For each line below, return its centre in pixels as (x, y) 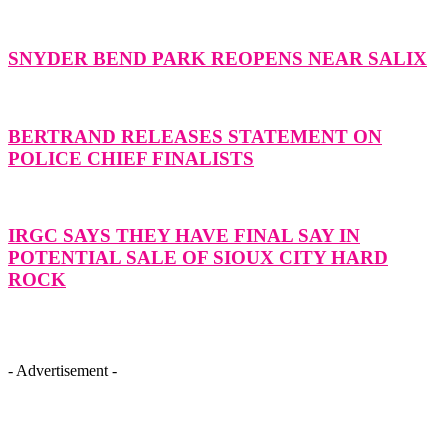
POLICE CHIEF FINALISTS (131, 158)
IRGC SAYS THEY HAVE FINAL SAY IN (184, 236)
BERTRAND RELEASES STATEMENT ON (195, 136)
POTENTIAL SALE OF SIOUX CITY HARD (198, 258)
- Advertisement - (62, 370)
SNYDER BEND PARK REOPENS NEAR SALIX (217, 59)
